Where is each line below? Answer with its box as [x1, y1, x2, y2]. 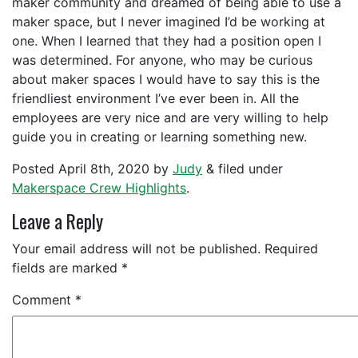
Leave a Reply [12, 206, 103, 235]
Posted [12, 160, 58, 177]
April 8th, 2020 [58, 160, 149, 177]
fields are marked [12, 259, 121, 276]
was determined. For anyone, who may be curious [12, 51, 312, 68]
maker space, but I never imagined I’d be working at [12, 13, 325, 30]
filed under [214, 160, 283, 177]
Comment [12, 291, 75, 308]
